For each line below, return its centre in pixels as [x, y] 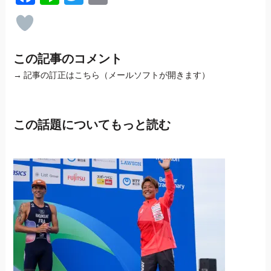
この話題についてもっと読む [92, 124]
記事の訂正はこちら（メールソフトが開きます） [116, 75]
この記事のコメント [67, 58]
